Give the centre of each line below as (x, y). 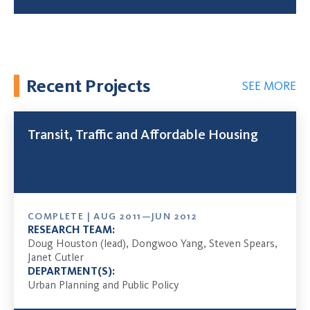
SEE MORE (269, 86)
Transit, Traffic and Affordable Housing (143, 135)
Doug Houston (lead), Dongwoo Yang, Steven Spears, (153, 244)
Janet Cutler (56, 257)
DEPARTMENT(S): (71, 271)
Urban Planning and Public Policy (103, 285)
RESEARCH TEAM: (71, 230)
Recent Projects (88, 85)
